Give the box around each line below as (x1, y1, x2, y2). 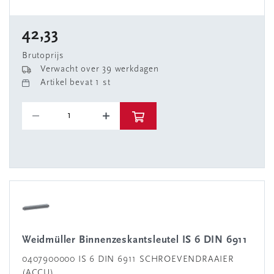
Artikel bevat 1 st (40, 78, 111, 87)
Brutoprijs (22, 51, 64, 61)
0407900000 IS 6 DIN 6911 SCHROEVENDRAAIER (22, 255, 234, 264)
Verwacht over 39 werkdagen (40, 65, 159, 74)
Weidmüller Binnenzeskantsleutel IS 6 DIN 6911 (31, 235, 248, 245)
